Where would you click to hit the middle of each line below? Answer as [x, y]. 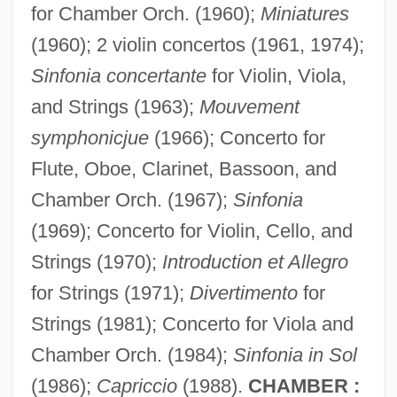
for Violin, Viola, [276, 75]
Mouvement [249, 106]
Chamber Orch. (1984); [132, 354]
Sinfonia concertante [118, 75]
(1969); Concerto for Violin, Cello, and [191, 230]
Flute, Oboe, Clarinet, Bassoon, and [183, 168]
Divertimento [243, 292]
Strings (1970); [96, 261]
